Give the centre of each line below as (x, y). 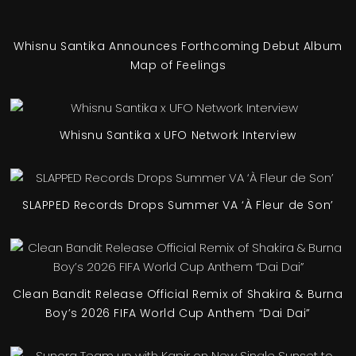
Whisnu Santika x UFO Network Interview (178, 135)
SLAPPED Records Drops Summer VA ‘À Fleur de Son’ (178, 205)
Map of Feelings (178, 65)
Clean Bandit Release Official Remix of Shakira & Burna (178, 294)
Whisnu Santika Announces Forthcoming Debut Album (178, 46)
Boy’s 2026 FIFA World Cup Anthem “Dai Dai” (178, 313)
